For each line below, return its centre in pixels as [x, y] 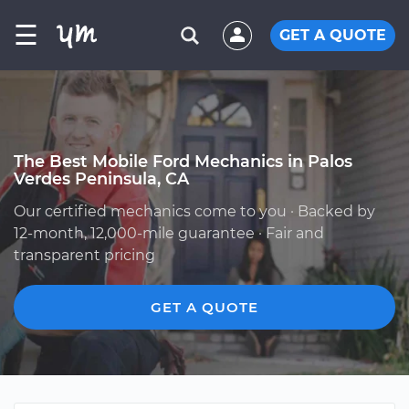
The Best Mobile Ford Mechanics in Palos [183, 161]
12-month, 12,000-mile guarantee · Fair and [169, 233]
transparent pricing [84, 255]
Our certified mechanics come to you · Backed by [194, 211]
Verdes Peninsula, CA [101, 178]
